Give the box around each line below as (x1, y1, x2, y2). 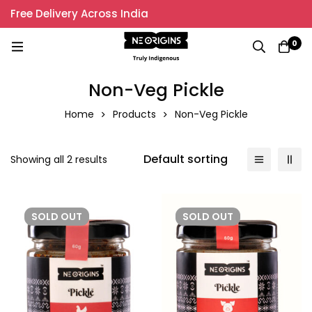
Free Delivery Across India (10, 6, 148, 21)
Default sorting (143, 150, 228, 167)
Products (112, 107, 156, 121)
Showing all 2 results (10, 152, 107, 166)
